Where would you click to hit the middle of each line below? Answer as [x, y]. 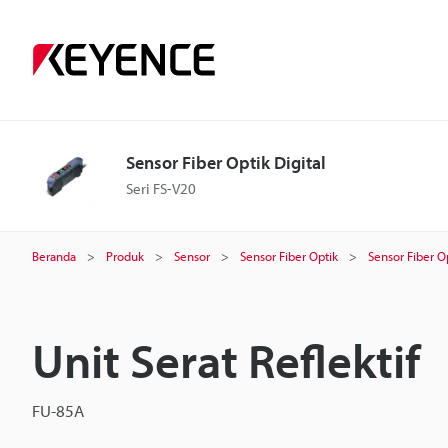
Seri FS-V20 [161, 188]
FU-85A [58, 410]
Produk [125, 256]
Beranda [54, 256]
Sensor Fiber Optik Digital [226, 162]
